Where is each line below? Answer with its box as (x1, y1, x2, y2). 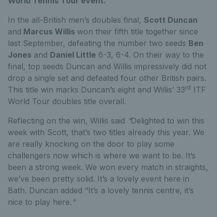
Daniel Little (50, 50, 96, 60)
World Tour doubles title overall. (8, 96, 126, 106)
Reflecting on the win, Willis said (8, 116, 127, 125)
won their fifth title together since (77, 27, 198, 36)
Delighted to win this (131, 116, 204, 125)
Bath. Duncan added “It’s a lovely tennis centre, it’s (8, 186, 194, 195)
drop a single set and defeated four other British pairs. (8, 73, 206, 83)
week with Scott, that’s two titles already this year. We (8, 127, 204, 137)
